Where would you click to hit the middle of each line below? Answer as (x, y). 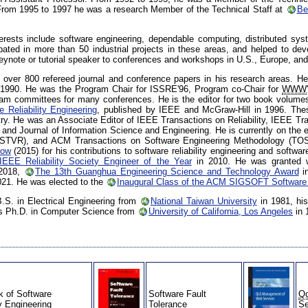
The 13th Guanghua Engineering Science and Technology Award (167, 171)
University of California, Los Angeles (221, 211)
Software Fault (178, 294)
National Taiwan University (203, 201)
